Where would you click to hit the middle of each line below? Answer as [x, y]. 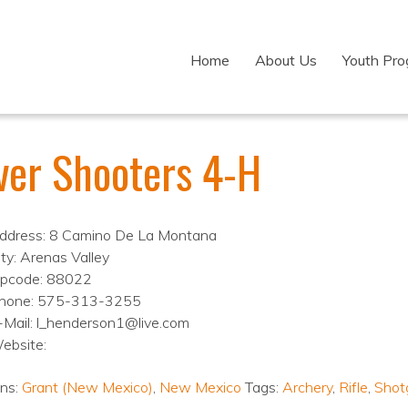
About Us [286, 60]
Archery [307, 387]
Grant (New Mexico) [87, 387]
